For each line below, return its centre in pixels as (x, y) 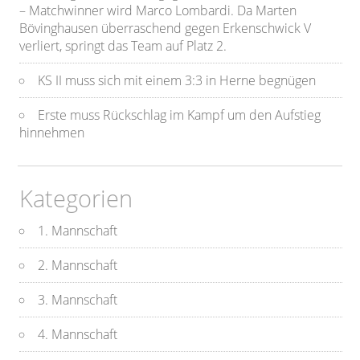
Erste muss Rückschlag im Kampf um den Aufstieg (180, 115)
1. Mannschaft (78, 231)
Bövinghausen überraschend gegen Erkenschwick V (166, 29)
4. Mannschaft (78, 335)
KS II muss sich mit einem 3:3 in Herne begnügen (177, 81)
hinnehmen (52, 133)
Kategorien (76, 198)
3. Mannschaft (78, 300)
